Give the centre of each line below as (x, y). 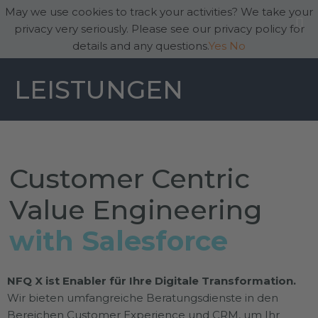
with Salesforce (119, 241)
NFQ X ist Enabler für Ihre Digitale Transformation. (152, 281)
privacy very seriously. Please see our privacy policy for (159, 29)
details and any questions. (141, 46)
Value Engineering (136, 210)
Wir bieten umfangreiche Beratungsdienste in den (143, 298)
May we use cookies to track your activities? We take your (159, 12)
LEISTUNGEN (99, 90)
